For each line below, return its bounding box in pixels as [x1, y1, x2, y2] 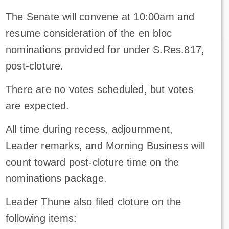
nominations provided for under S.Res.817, [5, 43, 205, 55]
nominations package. [5, 172, 107, 184]
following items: [5, 212, 77, 224]
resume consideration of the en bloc [5, 27, 172, 39]
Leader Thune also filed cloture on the [5, 196, 181, 208]
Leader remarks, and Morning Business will [5, 140, 205, 151]
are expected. [5, 100, 70, 111]
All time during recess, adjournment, [5, 123, 173, 135]
